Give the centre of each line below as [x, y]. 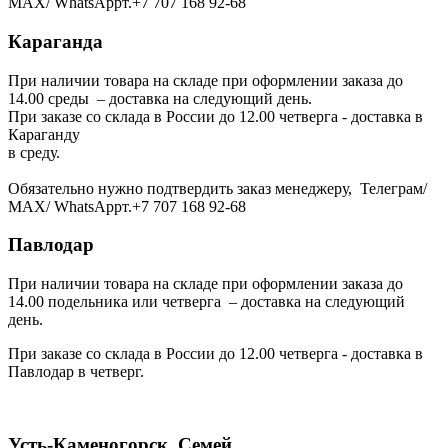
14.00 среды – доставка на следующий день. [160, 98]
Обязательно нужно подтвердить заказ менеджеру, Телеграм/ [217, 188]
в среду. [34, 152]
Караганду [44, 134]
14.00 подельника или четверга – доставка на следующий [206, 302]
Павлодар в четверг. [76, 372]
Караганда [55, 41]
